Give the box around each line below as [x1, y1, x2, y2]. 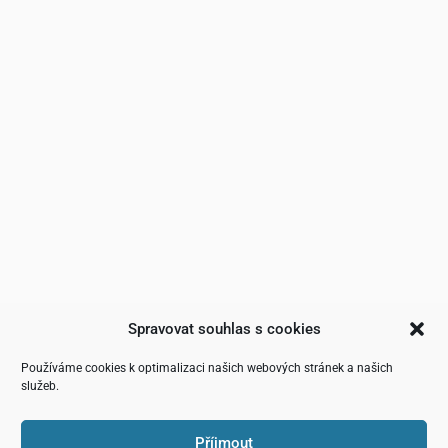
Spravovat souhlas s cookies [127, 320, 321, 338]
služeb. [21, 379, 59, 393]
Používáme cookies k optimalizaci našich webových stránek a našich [21, 361, 393, 375]
